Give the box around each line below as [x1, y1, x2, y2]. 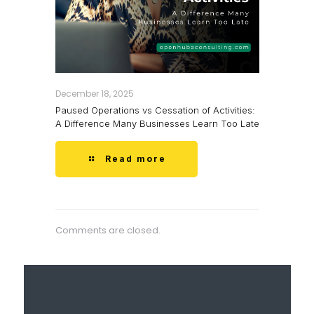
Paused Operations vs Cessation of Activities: [55, 104, 255, 116]
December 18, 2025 [55, 87, 134, 100]
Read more [105, 153, 167, 164]
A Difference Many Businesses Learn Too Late [55, 117, 259, 129]
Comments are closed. [55, 223, 161, 237]
